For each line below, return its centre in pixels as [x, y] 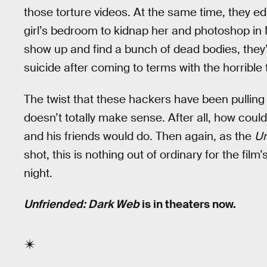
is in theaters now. [188, 204]
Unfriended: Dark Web [82, 204]
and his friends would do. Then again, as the [139, 136]
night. [38, 173]
